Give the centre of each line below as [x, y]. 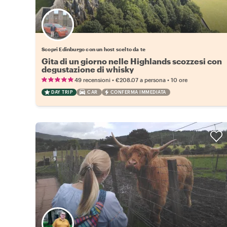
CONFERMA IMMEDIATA [138, 92]
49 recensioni [92, 80]
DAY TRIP [62, 92]
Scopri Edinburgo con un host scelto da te [94, 49]
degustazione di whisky [88, 69]
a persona [153, 80]
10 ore [179, 80]
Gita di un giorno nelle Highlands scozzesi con [132, 61]
